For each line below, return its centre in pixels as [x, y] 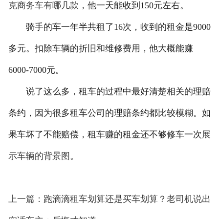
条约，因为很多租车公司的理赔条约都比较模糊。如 [109, 113]
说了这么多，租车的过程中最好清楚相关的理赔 [109, 92]
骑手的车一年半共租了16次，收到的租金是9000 [109, 27]
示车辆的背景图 [39, 156]
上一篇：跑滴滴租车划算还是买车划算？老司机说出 [109, 199]
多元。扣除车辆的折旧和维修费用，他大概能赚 [100, 49]
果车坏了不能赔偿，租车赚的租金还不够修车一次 [105, 135]
